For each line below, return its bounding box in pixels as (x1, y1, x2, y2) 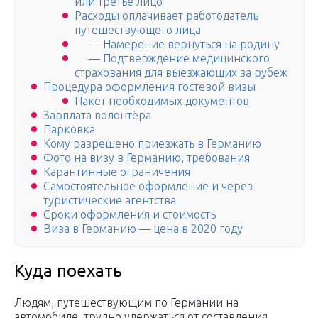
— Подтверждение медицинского (75, 52, 270, 65)
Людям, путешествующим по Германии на (14, 296, 238, 309)
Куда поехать (14, 261, 122, 281)
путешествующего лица (75, 23, 201, 37)
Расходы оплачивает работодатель (75, 9, 258, 23)
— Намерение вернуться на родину (75, 38, 280, 51)
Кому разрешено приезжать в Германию (43, 137, 261, 150)
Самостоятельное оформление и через (43, 180, 253, 193)
